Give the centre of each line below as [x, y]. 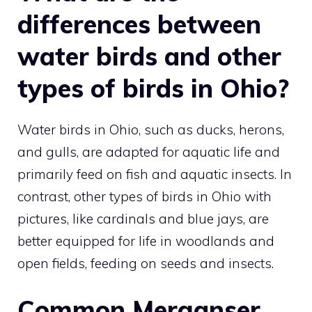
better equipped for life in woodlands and [146, 241]
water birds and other [149, 56]
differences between [139, 24]
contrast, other [63, 196]
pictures [42, 218]
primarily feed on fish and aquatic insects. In [155, 174]
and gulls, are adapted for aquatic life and [149, 151]
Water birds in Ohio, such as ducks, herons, [151, 129]
